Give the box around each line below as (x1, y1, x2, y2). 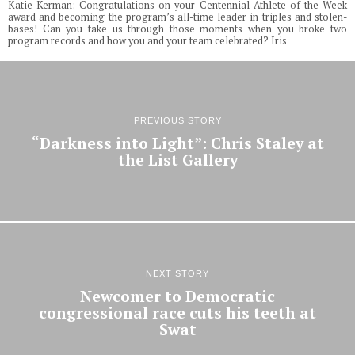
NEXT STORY (146, 268, 209, 278)
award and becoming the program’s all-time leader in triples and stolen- (8, 10, 347, 25)
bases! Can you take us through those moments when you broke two (8, 22, 347, 36)
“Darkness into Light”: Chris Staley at (31, 132, 324, 154)
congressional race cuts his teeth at (39, 302, 316, 323)
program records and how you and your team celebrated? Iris (8, 34, 287, 48)
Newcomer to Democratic (80, 285, 275, 307)
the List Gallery (117, 149, 238, 170)
